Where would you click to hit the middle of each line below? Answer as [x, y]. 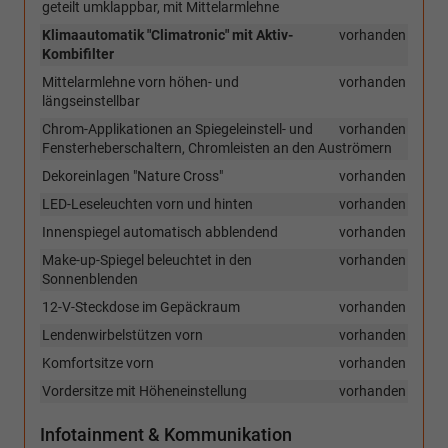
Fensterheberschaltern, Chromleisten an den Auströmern [217, 148]
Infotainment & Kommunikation [166, 435]
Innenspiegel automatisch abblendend [160, 232]
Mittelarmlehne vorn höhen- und [140, 82]
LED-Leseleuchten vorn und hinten [147, 204]
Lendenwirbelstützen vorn [122, 335]
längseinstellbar [91, 101]
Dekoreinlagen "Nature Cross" [132, 176]
